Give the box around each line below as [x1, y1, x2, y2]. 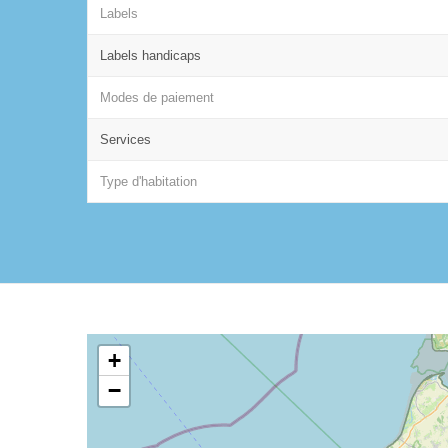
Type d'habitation [100, 173, 197, 189]
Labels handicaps [100, 47, 201, 63]
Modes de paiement [100, 89, 214, 105]
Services [100, 131, 151, 147]
